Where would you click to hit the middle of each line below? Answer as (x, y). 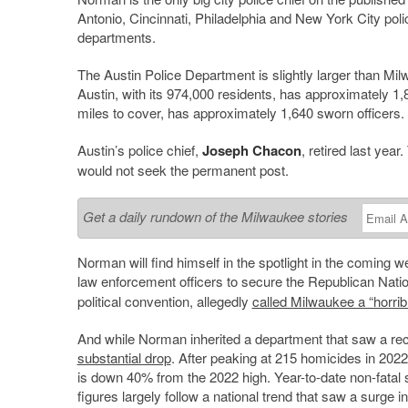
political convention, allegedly (164, 301)
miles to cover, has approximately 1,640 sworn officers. (240, 113)
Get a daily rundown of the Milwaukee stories (215, 217)
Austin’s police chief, (139, 150)
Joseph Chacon (251, 151)
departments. (116, 37)
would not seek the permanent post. (183, 170)
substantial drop (124, 358)
